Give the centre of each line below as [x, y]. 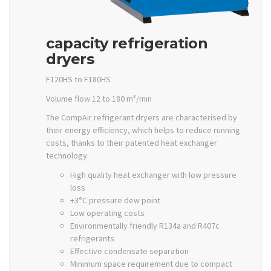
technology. [67, 155]
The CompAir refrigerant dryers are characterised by [142, 117]
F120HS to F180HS [78, 79]
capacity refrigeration [127, 43]
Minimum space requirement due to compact [151, 263]
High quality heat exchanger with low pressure [153, 175]
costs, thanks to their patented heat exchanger [132, 143]
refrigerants [92, 238]
